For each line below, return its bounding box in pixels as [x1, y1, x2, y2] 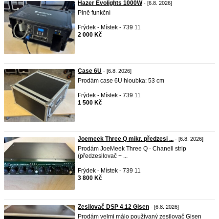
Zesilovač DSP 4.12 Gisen [78, 203, 149, 210]
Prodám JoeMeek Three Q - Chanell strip [78, 145, 186, 152]
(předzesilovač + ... [78, 153, 128, 159]
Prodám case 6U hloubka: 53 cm [78, 77, 164, 84]
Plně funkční [78, 9, 110, 16]
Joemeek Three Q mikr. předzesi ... [78, 135, 174, 142]
